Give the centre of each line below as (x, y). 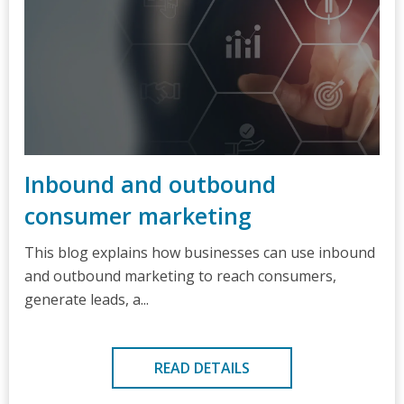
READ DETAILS (202, 368)
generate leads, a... (87, 299)
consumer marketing (138, 216)
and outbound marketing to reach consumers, (180, 276)
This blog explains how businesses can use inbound (200, 252)
